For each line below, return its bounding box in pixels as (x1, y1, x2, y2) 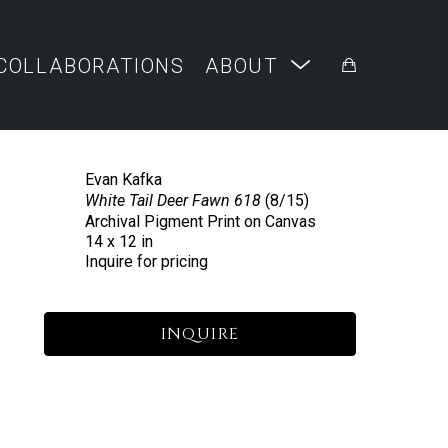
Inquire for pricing (84, 252, 208, 271)
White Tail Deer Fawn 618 (84, 191, 261, 210)
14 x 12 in (84, 232, 153, 251)
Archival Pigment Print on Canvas (84, 212, 316, 231)
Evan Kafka (84, 170, 162, 189)
